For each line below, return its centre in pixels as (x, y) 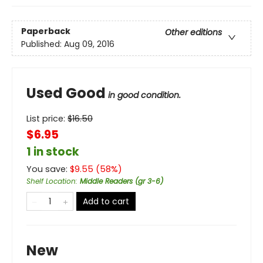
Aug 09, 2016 (89, 44)
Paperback (46, 31)
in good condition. (144, 95)
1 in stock (53, 152)
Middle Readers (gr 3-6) (122, 181)
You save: (48, 169)
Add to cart (106, 201)
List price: (47, 119)
